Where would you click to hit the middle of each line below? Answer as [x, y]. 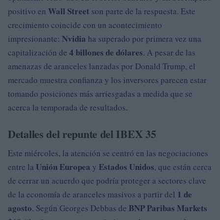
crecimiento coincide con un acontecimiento [85, 25]
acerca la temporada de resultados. [68, 107]
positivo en [28, 11]
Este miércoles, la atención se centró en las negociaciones [108, 153]
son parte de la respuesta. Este [142, 11]
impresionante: [35, 39]
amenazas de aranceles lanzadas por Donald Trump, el [102, 66]
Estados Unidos [126, 167]
